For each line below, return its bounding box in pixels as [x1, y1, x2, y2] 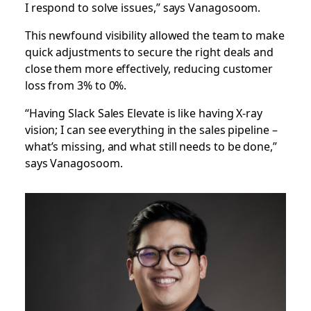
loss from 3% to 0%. [24, 76, 130, 94]
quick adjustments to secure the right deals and [24, 43, 274, 60]
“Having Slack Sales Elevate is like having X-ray [24, 104, 262, 121]
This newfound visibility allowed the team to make [24, 26, 285, 44]
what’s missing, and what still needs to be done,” [24, 137, 277, 155]
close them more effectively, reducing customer [24, 60, 274, 77]
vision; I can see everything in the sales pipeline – [24, 121, 278, 138]
